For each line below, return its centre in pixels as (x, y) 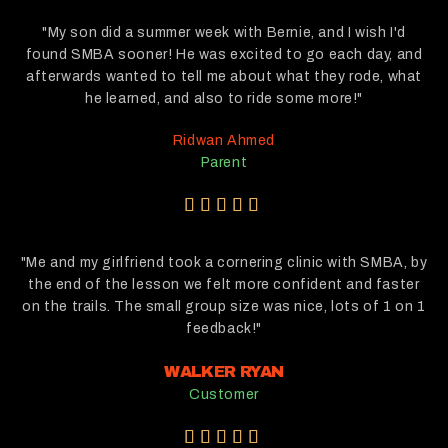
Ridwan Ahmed (224, 140)
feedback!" (224, 328)
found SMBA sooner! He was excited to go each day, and (224, 54)
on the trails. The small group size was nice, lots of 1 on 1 (224, 306)
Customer (224, 394)
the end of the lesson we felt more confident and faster (224, 284)
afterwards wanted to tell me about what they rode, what (223, 76)
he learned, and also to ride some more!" (223, 98)
